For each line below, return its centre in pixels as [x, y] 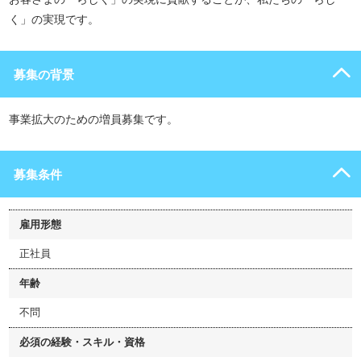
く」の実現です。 [54, 19]
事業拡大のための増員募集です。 [93, 119]
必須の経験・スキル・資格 [82, 342]
